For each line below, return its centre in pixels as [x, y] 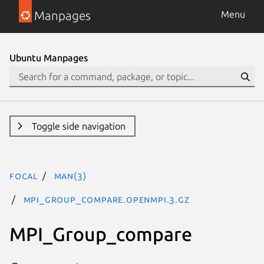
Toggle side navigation [78, 126]
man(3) [70, 176]
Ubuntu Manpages [49, 58]
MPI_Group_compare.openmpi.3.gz [106, 199]
